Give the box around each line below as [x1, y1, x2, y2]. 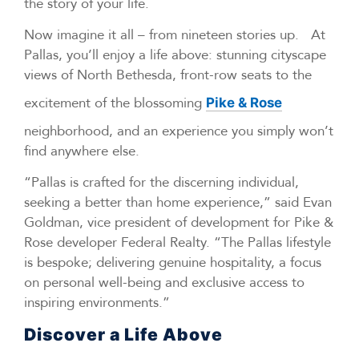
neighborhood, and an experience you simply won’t [24, 121, 333, 140]
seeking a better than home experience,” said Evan [24, 193, 332, 212]
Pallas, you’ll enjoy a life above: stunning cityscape [24, 45, 326, 64]
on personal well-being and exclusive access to [24, 273, 305, 292]
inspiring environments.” [24, 293, 170, 312]
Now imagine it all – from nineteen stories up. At [24, 25, 325, 44]
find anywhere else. [24, 141, 139, 160]
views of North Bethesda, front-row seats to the [24, 65, 312, 84]
